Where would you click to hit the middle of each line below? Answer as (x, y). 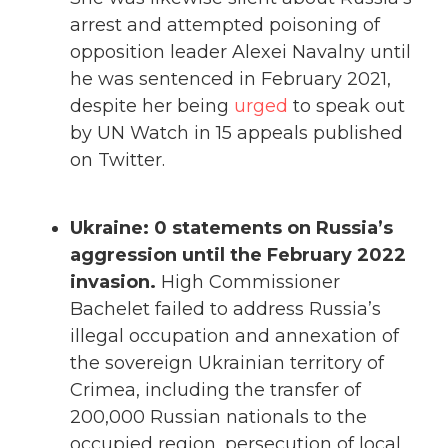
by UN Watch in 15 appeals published (236, 132)
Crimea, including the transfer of (215, 390)
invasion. (115, 282)
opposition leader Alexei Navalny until (240, 51)
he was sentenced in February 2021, (230, 78)
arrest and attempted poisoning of (225, 24)
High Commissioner (250, 282)
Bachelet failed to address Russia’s (225, 309)
